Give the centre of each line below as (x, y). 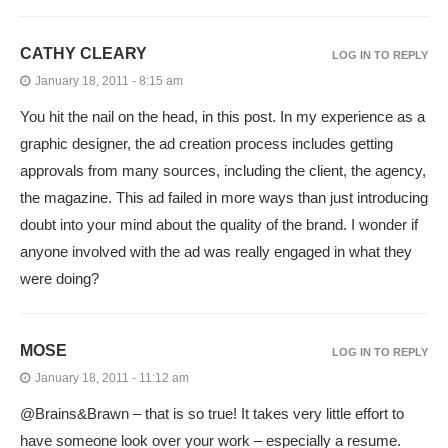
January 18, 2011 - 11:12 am (112, 378)
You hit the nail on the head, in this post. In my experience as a (222, 117)
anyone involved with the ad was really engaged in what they (216, 252)
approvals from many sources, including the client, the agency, (223, 171)
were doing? (59, 279)
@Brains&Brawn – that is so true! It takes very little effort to (212, 414)
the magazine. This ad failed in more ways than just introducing (224, 198)
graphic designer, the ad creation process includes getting (206, 144)
